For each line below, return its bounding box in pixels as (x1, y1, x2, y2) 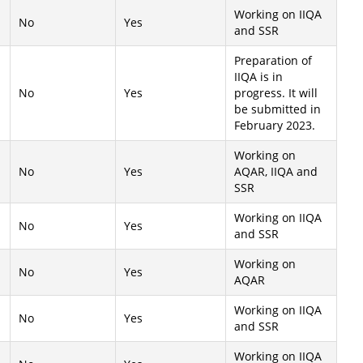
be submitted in (234, 101, 321, 117)
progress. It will (234, 85, 318, 100)
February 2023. (234, 117, 315, 133)
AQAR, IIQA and (234, 164, 318, 179)
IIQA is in (234, 69, 283, 84)
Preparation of (234, 53, 312, 68)
